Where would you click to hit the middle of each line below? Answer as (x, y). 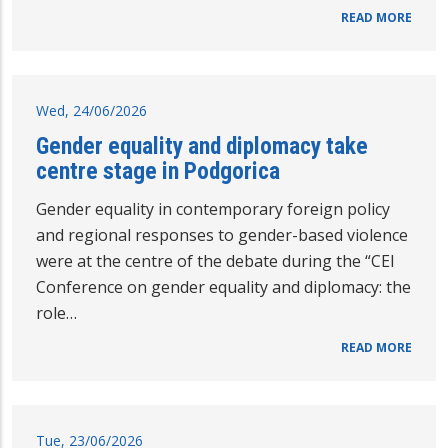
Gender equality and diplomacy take (202, 146)
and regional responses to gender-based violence (222, 235)
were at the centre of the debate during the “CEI (215, 261)
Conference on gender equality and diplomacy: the (223, 287)
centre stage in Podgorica (158, 171)
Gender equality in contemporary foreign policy (213, 209)
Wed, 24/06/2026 (91, 111)
